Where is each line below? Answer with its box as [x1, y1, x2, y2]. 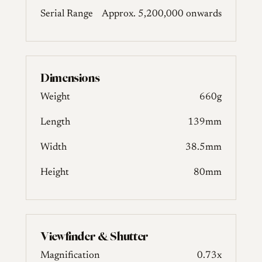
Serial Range [40, 9, 93, 19]
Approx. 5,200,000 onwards [102, 9, 222, 19]
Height [40, 168, 69, 178]
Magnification [40, 251, 100, 261]
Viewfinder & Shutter [40, 228, 149, 244]
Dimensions [40, 70, 100, 85]
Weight [40, 92, 70, 102]
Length [40, 118, 70, 127]
